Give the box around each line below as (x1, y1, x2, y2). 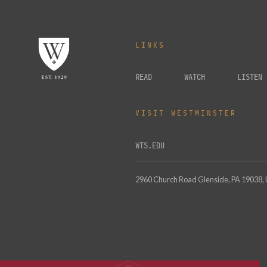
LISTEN (237, 72, 262, 83)
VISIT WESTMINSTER (135, 108, 237, 118)
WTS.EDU (135, 141, 164, 151)
